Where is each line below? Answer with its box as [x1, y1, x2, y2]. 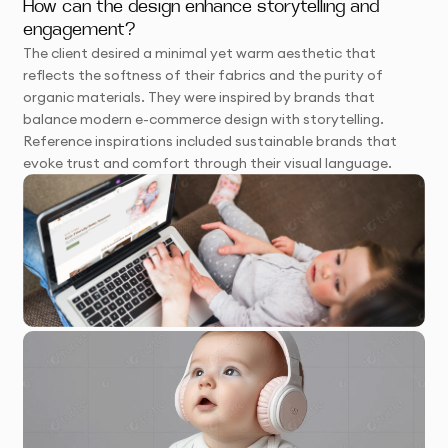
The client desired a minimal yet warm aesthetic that [23, 43, 377, 62]
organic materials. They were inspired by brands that [23, 87, 376, 106]
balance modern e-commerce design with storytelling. [23, 109, 385, 128]
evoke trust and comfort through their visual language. [23, 153, 393, 172]
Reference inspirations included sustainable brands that [23, 131, 398, 150]
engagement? [23, 20, 137, 40]
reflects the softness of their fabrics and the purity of [23, 65, 384, 84]
